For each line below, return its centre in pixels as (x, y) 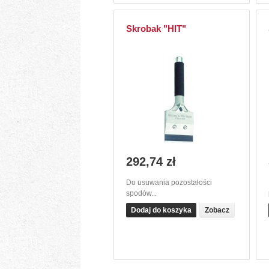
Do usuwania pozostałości (169, 183)
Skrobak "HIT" (156, 29)
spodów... (142, 193)
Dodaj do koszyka (162, 210)
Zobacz (217, 210)
